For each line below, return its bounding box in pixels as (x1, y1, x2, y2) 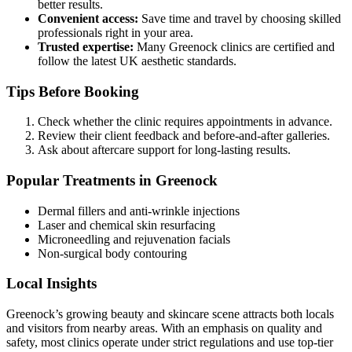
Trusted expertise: (38, 39, 134, 53)
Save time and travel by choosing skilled (138, 11, 341, 25)
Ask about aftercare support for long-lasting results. (38, 143, 291, 157)
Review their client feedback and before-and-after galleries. (38, 129, 330, 143)
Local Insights (6, 275, 97, 292)
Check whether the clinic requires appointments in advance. (38, 115, 332, 129)
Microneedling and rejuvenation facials (38, 232, 230, 246)
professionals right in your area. (38, 25, 193, 39)
